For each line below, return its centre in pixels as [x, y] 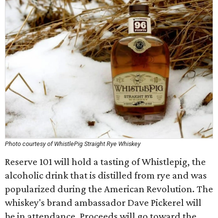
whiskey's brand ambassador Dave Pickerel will [103, 202]
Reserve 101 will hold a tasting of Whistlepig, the [105, 162]
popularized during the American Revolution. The [109, 189]
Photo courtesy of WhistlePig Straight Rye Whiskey [73, 144]
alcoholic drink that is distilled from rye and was [106, 175]
